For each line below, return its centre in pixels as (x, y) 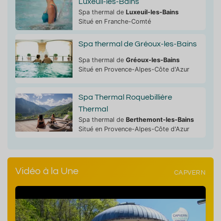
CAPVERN (190, 173)
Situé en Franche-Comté (114, 21)
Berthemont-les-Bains (160, 119)
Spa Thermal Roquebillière (125, 97)
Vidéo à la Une (47, 171)
